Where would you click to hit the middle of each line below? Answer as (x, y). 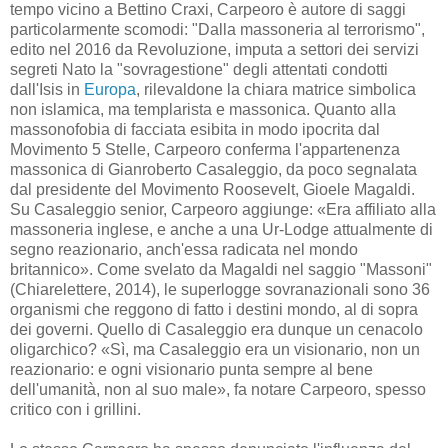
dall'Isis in (47, 89)
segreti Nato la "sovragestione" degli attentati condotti (199, 69)
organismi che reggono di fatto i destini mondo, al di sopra (214, 309)
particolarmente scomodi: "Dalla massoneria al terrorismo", (217, 29)
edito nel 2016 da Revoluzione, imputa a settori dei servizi (214, 49)
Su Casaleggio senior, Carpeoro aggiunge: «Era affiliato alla (223, 209)
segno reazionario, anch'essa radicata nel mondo (184, 249)
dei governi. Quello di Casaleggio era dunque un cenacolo (216, 329)
